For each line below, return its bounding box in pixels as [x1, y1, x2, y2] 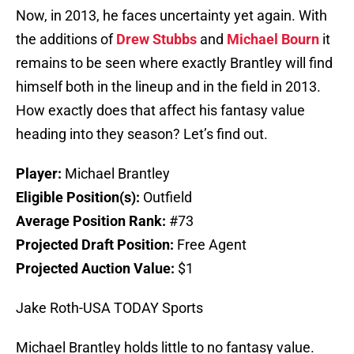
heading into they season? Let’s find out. [16, 126, 268, 143]
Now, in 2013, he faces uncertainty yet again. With [16, 7, 327, 24]
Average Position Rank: [16, 213, 166, 230]
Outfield [143, 189, 192, 206]
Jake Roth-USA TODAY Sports [16, 299, 203, 317]
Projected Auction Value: [16, 260, 178, 277]
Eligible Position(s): [16, 189, 143, 206]
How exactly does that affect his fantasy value [16, 102, 305, 119]
